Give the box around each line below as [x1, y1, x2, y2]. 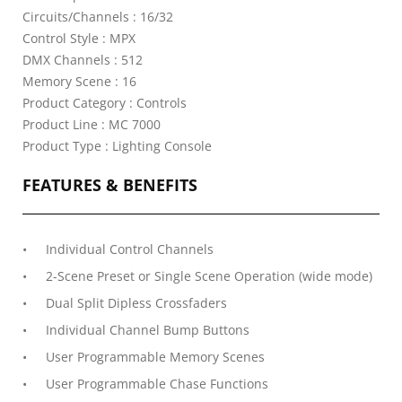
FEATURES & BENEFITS [22, 174, 197, 196]
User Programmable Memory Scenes [46, 348, 265, 365]
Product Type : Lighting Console [22, 137, 212, 154]
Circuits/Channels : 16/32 [22, 8, 173, 25]
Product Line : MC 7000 [22, 116, 161, 133]
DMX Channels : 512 [22, 51, 143, 68]
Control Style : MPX [22, 30, 135, 47]
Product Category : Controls [22, 94, 187, 111]
